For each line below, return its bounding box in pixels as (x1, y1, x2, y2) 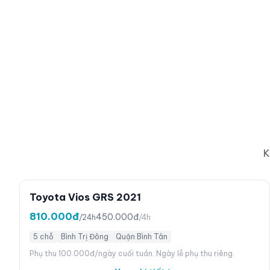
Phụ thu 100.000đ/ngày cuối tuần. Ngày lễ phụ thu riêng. (30, 249, 234, 258)
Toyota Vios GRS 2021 (30, 191, 141, 203)
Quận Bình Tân (116, 232, 168, 241)
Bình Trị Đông (61, 232, 108, 241)
